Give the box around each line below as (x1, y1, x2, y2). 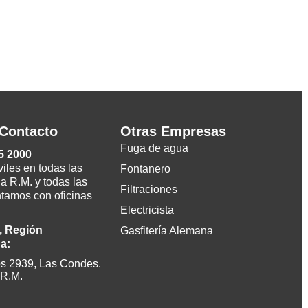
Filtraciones (120, 184, 177, 196)
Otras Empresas (120, 124, 226, 140)
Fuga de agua (120, 142, 188, 155)
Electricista (120, 204, 174, 217)
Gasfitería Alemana (120, 225, 213, 237)
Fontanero (120, 163, 170, 175)
